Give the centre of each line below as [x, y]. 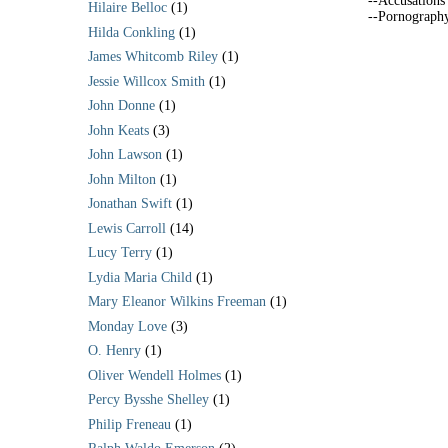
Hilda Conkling [131, 32]
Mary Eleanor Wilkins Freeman [177, 302]
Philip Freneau [129, 424]
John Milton [122, 179]
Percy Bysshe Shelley [148, 400]
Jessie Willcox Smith [146, 81]
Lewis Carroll [127, 228]
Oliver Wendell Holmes [154, 375]
